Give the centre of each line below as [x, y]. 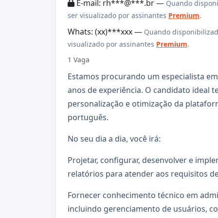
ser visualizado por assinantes [118, 16]
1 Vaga [79, 59]
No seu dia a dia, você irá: [114, 138]
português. [88, 117]
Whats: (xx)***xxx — [106, 32]
